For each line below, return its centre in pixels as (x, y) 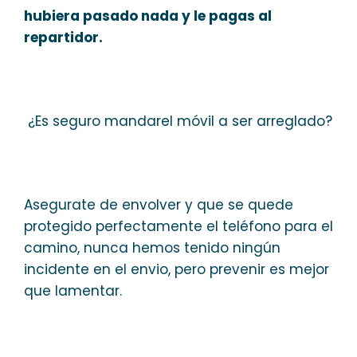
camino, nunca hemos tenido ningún (152, 247)
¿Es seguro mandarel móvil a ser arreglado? (178, 121)
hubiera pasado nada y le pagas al (148, 16)
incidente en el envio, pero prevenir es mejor (177, 269)
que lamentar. (73, 290)
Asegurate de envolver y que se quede (159, 204)
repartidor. (63, 37)
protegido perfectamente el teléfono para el (178, 226)
